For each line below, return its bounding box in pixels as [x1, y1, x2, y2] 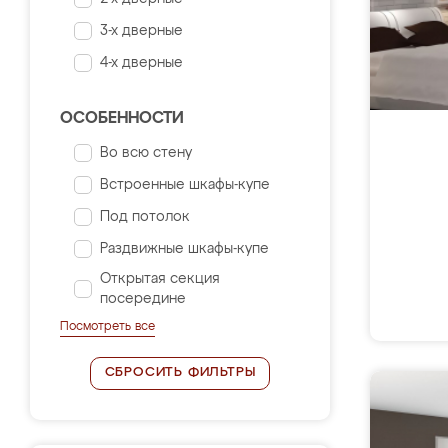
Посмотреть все [60, 321, 155, 333]
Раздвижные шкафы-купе [100, 242, 269, 256]
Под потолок [100, 210, 190, 224]
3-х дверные [100, 24, 183, 38]
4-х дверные [100, 56, 183, 70]
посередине [100, 292, 186, 306]
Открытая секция [100, 272, 220, 286]
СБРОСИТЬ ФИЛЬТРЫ [104, 366, 256, 379]
